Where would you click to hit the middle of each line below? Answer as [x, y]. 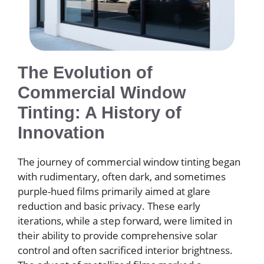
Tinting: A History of [100, 112]
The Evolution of [85, 72]
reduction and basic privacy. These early [109, 206]
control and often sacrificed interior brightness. [125, 250]
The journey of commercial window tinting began [129, 161]
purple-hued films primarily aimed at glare [114, 191]
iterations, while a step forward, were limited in [125, 220]
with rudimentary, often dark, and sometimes [122, 176]
